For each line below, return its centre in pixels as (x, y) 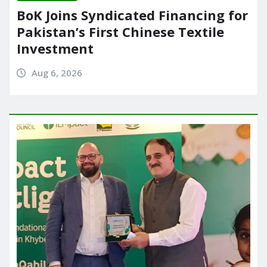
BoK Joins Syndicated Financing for (132, 15)
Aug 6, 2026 (57, 73)
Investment (55, 49)
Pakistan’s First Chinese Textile (120, 32)
